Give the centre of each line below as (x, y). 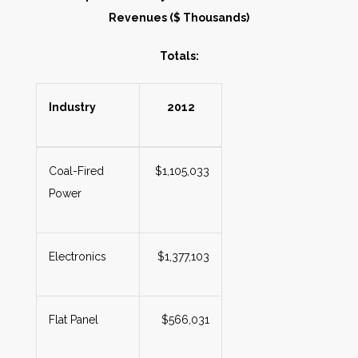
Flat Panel (74, 320)
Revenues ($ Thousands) (179, 18)
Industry (72, 107)
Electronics (78, 257)
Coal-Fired (76, 171)
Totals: (179, 56)
